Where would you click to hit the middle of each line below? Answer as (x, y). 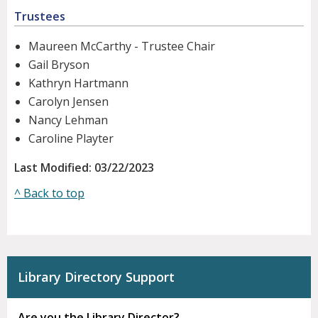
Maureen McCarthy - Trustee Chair (122, 46)
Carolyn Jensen (68, 102)
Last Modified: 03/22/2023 (84, 168)
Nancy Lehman (68, 120)
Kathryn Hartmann (78, 83)
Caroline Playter (71, 139)
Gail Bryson (59, 65)
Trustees (40, 17)
